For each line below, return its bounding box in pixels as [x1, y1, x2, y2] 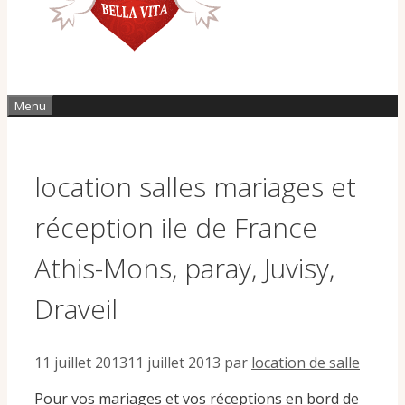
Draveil [34, 289, 118, 327]
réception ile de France [34, 208, 317, 246]
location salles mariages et [34, 167, 356, 205]
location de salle [251, 352, 360, 372]
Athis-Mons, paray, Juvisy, [34, 249, 334, 287]
